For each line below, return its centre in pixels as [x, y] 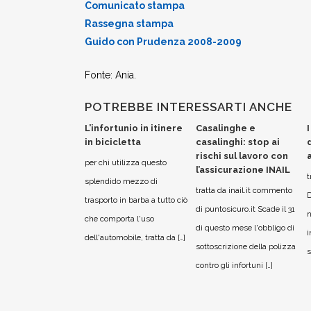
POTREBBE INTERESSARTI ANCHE [188, 107]
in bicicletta [113, 142]
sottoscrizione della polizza [246, 246]
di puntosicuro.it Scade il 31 [245, 209]
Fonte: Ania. [110, 75]
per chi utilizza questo [126, 162]
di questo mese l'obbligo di [245, 228]
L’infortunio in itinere [134, 128]
